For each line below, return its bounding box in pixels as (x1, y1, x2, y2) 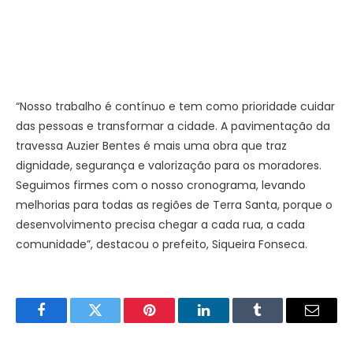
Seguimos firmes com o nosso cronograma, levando (16, 176, 306, 193)
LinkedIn (202, 314, 255, 329)
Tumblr (256, 314, 299, 329)
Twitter (94, 314, 136, 329)
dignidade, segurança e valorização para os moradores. (16, 157, 321, 173)
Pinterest (148, 314, 199, 329)
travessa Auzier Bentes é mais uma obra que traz (16, 137, 287, 154)
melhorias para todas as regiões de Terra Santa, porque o (16, 196, 333, 213)
